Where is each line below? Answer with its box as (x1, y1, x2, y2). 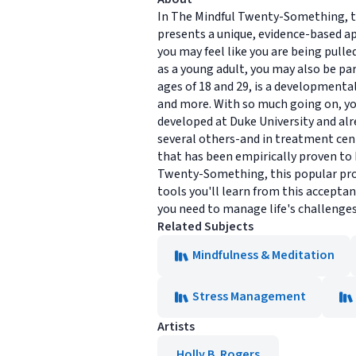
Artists (157, 318, 195, 335)
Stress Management (192, 288, 306, 305)
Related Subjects (157, 218, 253, 235)
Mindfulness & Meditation (192, 246, 335, 264)
